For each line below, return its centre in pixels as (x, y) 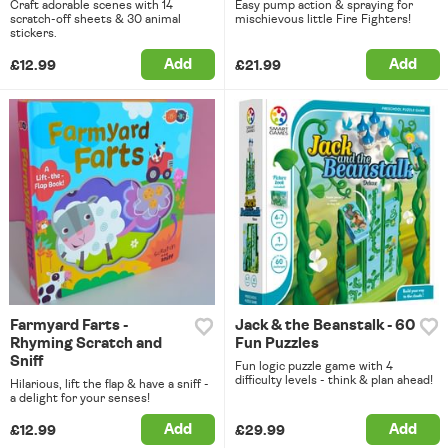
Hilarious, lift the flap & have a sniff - (109, 383)
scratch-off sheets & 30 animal (95, 19)
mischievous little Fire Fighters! (322, 19)
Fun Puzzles (276, 343)
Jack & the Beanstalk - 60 (324, 325)
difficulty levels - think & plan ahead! (333, 379)
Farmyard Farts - (69, 325)
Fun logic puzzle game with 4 (313, 365)
